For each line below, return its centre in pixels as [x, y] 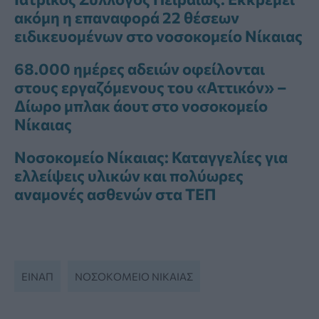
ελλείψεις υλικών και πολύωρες [129, 176]
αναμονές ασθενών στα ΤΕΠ [115, 194]
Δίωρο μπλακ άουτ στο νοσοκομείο [141, 106]
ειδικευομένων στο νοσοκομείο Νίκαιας [158, 36]
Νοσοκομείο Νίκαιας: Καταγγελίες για [151, 157]
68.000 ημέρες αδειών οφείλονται [140, 69]
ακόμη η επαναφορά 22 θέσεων [127, 18]
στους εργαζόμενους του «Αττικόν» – [151, 88]
